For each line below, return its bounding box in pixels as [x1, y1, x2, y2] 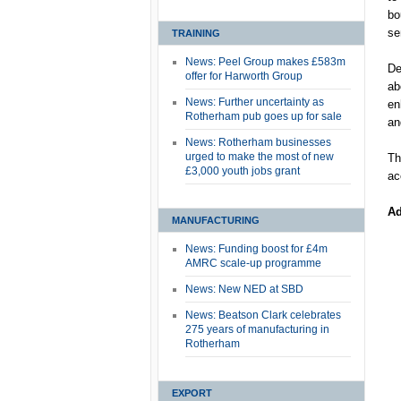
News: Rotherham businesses [185, 136, 331, 149]
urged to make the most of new [185, 150, 334, 163]
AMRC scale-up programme [185, 257, 321, 269]
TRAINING [172, 28, 220, 38]
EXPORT [172, 388, 212, 398]
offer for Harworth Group [185, 70, 303, 82]
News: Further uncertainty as [185, 96, 324, 108]
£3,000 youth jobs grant [185, 165, 300, 177]
